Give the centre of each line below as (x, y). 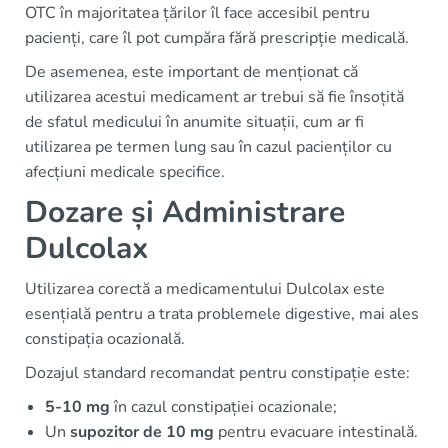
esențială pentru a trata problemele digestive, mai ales (222, 314)
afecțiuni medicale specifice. (125, 172)
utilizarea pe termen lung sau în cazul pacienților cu (208, 147)
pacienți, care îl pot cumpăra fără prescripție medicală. (217, 38)
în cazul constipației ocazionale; (223, 407)
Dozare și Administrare (185, 213)
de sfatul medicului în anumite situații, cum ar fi (194, 122)
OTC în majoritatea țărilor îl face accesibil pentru (197, 13)
